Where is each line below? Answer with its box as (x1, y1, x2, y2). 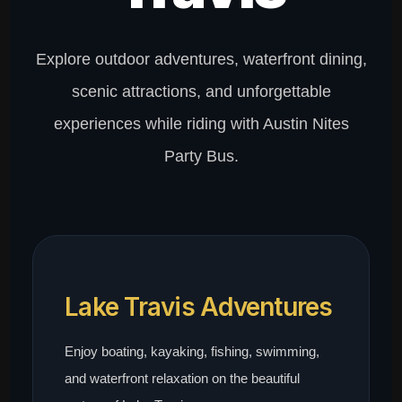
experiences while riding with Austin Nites (53, 115, 349, 134)
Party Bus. (163, 147, 239, 166)
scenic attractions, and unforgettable (71, 83, 331, 101)
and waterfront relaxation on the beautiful (65, 371, 301, 387)
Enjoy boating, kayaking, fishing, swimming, (65, 344, 320, 360)
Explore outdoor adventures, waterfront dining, (35, 50, 367, 69)
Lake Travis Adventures (65, 292, 333, 323)
